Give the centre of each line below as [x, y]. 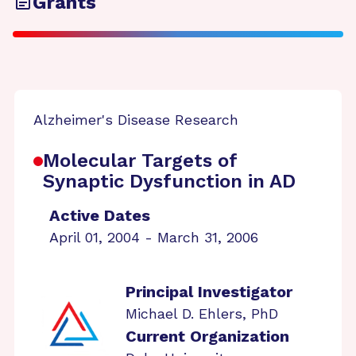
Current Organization [207, 336]
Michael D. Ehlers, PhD [202, 313]
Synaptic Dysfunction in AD [169, 181]
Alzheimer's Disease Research [136, 120]
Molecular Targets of [140, 161]
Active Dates [100, 215]
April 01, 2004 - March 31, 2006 [154, 237]
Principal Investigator [209, 292]
